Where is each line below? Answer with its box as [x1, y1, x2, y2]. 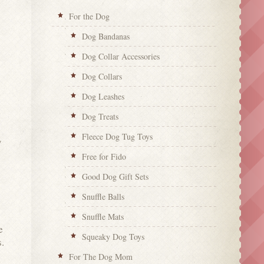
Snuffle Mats [82, 210, 124, 222]
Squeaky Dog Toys [82, 230, 145, 242]
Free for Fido [82, 150, 127, 162]
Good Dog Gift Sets [82, 170, 149, 182]
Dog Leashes [82, 90, 125, 102]
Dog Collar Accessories [82, 50, 160, 62]
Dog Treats [82, 110, 119, 122]
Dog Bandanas [82, 30, 130, 42]
